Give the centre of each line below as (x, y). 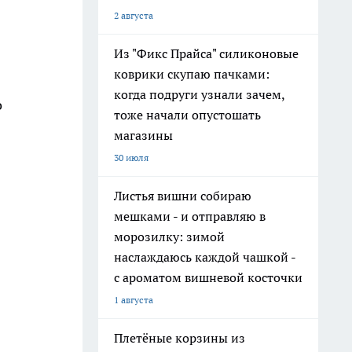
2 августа (134, 15)
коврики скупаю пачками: (192, 74)
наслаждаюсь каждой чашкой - (205, 257)
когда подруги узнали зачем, (200, 94)
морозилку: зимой (169, 236)
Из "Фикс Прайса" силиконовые (206, 53)
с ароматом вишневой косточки (208, 277)
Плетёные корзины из (180, 338)
